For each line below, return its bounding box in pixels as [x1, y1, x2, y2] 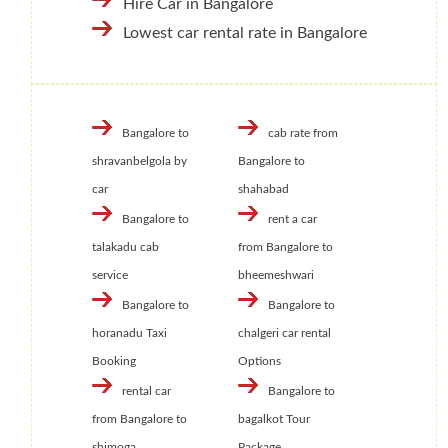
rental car [122, 385, 171, 398]
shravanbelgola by [92, 155, 187, 168]
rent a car [267, 213, 317, 226]
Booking [92, 355, 136, 368]
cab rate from [267, 127, 338, 140]
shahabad [237, 183, 289, 196]
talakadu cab [92, 241, 159, 254]
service [92, 269, 128, 282]
